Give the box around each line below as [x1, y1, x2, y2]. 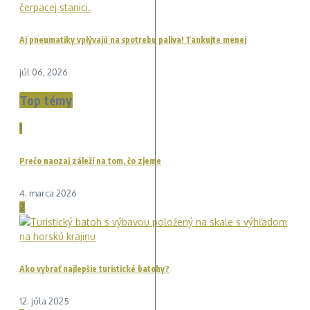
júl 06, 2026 [19, 66, 68, 77]
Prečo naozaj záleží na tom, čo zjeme [19, 155, 161, 166]
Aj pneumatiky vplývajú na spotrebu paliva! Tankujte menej [19, 34, 246, 45]
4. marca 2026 [19, 187, 77, 199]
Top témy [19, 91, 73, 108]
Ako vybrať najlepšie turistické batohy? [19, 263, 170, 274]
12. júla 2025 [19, 295, 69, 307]
